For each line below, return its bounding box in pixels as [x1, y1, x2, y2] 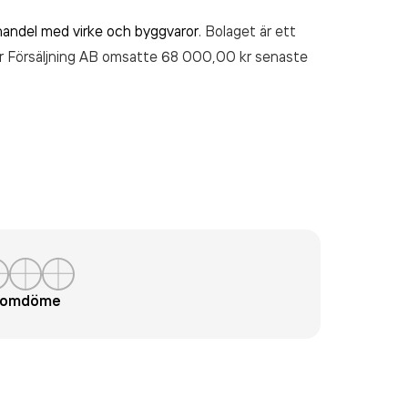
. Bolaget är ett [199, 22, 296, 40]
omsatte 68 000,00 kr [102, 47, 255, 66]
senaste [255, 47, 308, 66]
